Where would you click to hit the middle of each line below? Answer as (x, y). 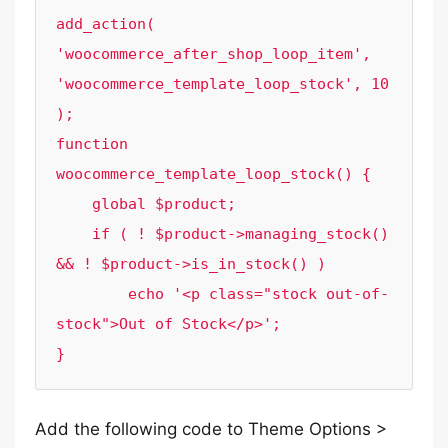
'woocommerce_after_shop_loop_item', (213, 54)
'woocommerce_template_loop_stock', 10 (222, 84)
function (92, 144)
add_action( (105, 24)
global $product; (74, 204)
